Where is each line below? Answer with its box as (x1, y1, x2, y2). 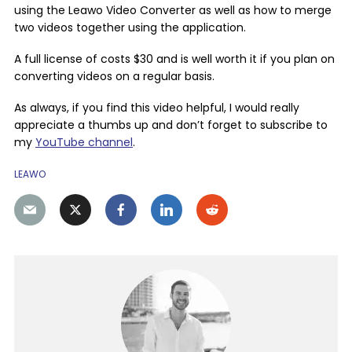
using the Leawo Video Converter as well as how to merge (14, 2, 332, 18)
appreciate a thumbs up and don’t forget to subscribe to (14, 117, 328, 133)
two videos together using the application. (14, 20, 246, 35)
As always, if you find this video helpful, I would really (14, 100, 299, 115)
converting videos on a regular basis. (14, 68, 214, 84)
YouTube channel (35, 134, 133, 150)
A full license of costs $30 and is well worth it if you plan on (14, 51, 335, 67)
